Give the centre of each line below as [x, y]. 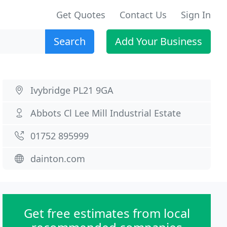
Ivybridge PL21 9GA [72, 90]
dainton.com [58, 159]
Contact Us [143, 15]
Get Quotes [81, 15]
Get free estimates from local [107, 213]
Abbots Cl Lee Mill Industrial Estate [106, 113]
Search [70, 41]
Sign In [196, 15]
